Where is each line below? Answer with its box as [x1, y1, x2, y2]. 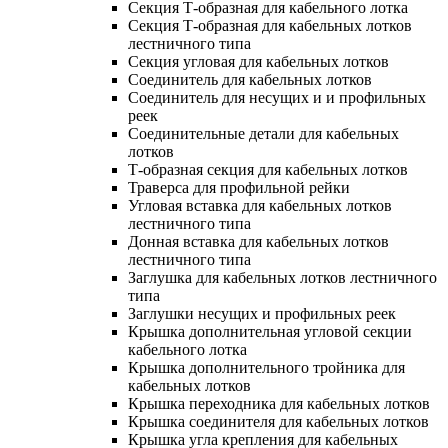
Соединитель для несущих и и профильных [128, 88, 426, 106]
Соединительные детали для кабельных [128, 124, 399, 142]
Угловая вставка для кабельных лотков [128, 196, 392, 214]
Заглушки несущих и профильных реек [128, 304, 396, 322]
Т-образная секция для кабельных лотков [128, 160, 408, 178]
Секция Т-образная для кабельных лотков [128, 16, 412, 34]
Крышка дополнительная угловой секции [128, 322, 412, 340]
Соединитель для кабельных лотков [128, 70, 372, 88]
